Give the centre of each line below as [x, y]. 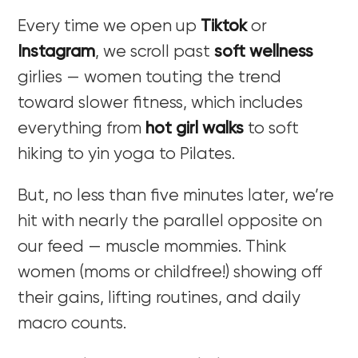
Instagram [57, 52]
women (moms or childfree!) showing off [170, 272]
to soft [274, 129]
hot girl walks [195, 129]
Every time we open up [109, 26]
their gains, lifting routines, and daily [159, 298]
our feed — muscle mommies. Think [153, 247]
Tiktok [224, 26]
